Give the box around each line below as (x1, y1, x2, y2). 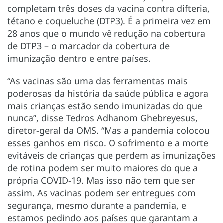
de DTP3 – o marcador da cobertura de (7, 40, 170, 52)
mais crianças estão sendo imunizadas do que (7, 100, 202, 112)
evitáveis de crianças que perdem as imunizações (7, 149, 216, 162)
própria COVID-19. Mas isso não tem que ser (7, 174, 195, 187)
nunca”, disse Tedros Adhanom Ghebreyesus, (7, 112, 198, 124)
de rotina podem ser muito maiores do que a (7, 162, 198, 174)
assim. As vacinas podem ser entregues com (7, 187, 196, 199)
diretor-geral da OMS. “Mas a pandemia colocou (7, 124, 210, 137)
